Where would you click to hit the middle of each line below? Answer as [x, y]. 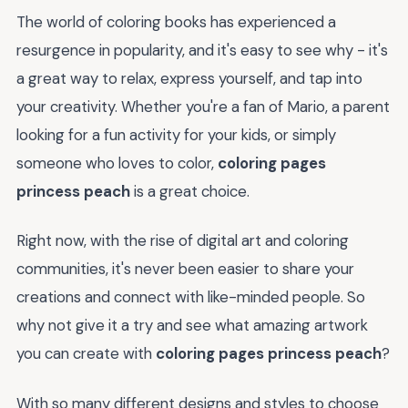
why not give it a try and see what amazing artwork [192, 326]
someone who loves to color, [117, 163]
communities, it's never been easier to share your [185, 269]
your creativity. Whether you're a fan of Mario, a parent [203, 106]
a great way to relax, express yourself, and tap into [189, 78]
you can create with [86, 354]
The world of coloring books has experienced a [176, 21]
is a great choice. [190, 191]
